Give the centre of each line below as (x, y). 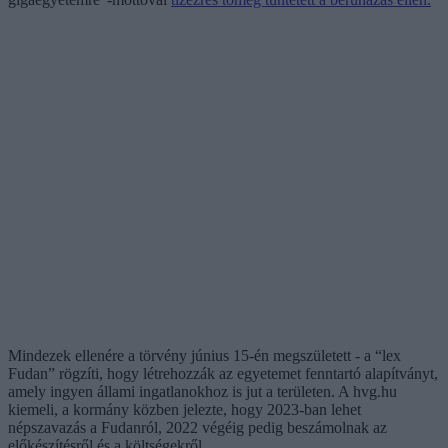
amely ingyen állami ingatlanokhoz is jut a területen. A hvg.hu (202, 391)
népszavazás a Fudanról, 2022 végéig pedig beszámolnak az (197, 427)
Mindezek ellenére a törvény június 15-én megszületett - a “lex (204, 355)
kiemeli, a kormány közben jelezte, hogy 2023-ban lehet (184, 409)
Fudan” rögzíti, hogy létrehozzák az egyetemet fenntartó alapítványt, (223, 373)
